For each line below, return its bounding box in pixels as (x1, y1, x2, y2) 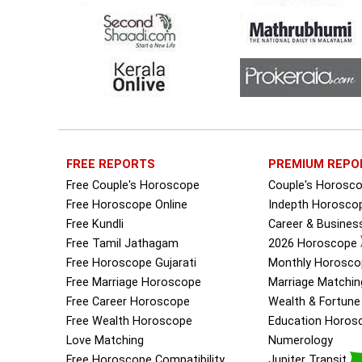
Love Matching (66, 334, 144, 348)
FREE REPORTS (66, 158, 155, 172)
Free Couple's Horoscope (66, 179, 200, 193)
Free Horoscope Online (66, 198, 187, 213)
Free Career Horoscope (66, 295, 190, 309)
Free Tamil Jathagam (66, 237, 179, 251)
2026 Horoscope (267, 237, 360, 251)
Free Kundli (66, 217, 124, 232)
